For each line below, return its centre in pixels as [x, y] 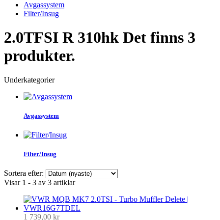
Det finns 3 [159, 38]
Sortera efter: [24, 173]
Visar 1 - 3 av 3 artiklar [40, 183]
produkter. [40, 56]
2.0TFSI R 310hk [63, 38]
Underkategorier [29, 80]
